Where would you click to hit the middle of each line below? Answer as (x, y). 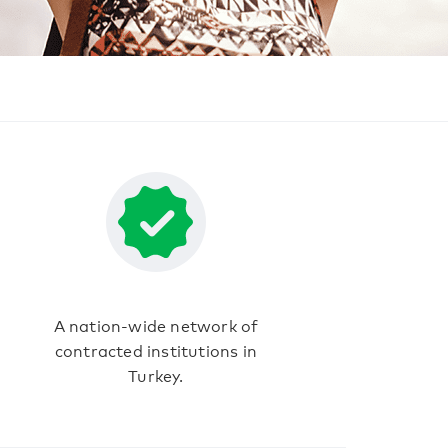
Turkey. (156, 374)
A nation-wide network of (156, 324)
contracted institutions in (156, 349)
